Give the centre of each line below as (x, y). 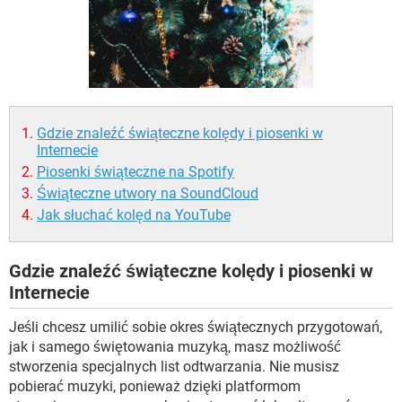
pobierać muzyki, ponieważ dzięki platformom (155, 387)
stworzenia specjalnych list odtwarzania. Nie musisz (174, 367)
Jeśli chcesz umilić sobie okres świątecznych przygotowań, (196, 328)
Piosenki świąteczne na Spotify (135, 172)
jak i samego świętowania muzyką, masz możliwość (175, 347)
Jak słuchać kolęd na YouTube (134, 215)
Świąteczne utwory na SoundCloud (148, 194)
